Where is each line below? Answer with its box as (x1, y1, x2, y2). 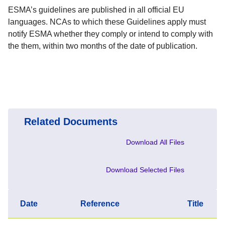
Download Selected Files (106, 165, 184, 174)
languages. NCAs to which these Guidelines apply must (8, 17, 206, 26)
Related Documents (24, 116, 118, 127)
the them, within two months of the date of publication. (8, 41, 197, 50)
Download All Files (126, 138, 184, 146)
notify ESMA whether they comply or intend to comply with (8, 29, 213, 38)
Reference (80, 199, 120, 208)
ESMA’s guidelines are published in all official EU (8, 5, 184, 14)
